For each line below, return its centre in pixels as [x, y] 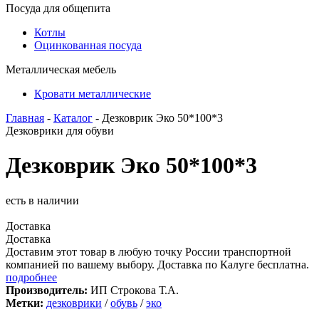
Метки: [25, 303]
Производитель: [47, 290]
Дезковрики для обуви [60, 131]
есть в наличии [42, 200]
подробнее [31, 277]
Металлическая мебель [61, 69]
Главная [25, 118]
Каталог [73, 118]
